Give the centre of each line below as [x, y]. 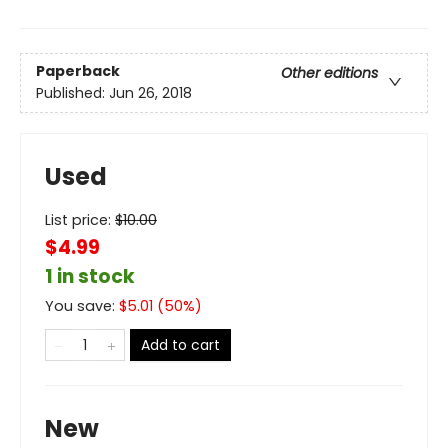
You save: [82, 305]
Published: [72, 93]
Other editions [329, 73]
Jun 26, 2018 [150, 93]
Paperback [78, 71]
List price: [80, 219]
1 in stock [90, 276]
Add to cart [180, 344]
